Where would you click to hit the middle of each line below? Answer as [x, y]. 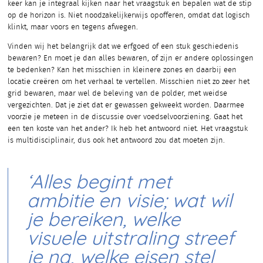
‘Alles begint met [99, 183]
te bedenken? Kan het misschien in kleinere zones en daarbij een [122, 70]
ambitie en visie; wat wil [129, 201]
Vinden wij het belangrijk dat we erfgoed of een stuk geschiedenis [123, 47]
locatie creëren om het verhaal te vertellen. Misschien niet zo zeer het [129, 82]
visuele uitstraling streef [130, 239]
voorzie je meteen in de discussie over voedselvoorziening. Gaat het [125, 117]
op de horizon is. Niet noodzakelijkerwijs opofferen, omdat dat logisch [129, 16]
